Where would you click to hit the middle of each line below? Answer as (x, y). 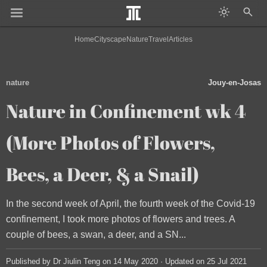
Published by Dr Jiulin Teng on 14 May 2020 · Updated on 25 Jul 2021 (126, 261)
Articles (181, 39)
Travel (159, 39)
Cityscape (110, 39)
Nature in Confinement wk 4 (126, 111)
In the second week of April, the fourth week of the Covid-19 (131, 204)
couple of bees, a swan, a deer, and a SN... (96, 235)
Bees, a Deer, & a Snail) (103, 174)
